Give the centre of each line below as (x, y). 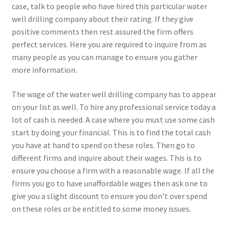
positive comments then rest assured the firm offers (102, 32)
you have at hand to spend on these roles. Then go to (103, 145)
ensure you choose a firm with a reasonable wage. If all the (113, 170)
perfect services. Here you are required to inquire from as (109, 44)
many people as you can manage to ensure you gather (104, 57)
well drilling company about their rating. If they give (102, 19)
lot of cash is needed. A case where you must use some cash (113, 119)
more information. (44, 70)
